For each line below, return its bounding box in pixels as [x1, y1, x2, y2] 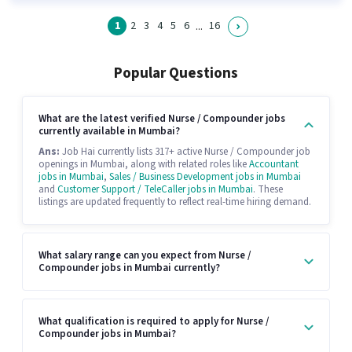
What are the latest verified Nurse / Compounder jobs [38, 112, 285, 126]
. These [253, 182, 283, 197]
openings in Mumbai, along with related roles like [38, 157, 249, 172]
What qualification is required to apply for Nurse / [38, 313, 269, 328]
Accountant [249, 157, 299, 172]
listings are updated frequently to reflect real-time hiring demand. [38, 195, 311, 210]
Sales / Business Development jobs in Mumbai [109, 170, 301, 185]
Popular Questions [114, 63, 238, 85]
